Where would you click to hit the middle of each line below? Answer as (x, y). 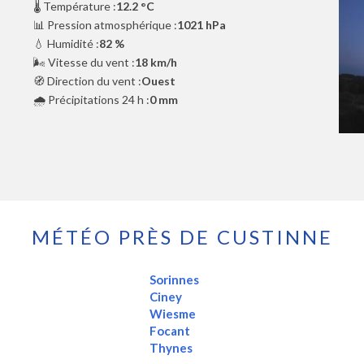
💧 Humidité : (66, 43)
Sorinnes (174, 279)
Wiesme (172, 313)
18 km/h (156, 62)
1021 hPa (201, 24)
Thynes (171, 347)
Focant (169, 330)
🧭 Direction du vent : (87, 80)
